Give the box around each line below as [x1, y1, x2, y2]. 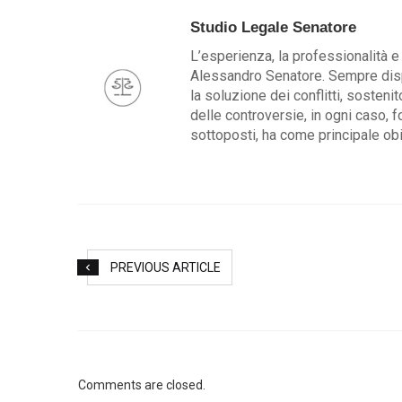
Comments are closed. [78, 378, 205, 393]
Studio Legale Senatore [190, 19, 356, 37]
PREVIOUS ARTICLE [110, 260, 221, 275]
